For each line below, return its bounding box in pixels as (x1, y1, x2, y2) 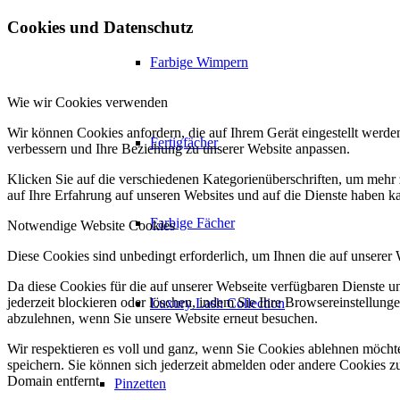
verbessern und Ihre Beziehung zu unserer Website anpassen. (7, 141, 350, 157)
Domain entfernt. (7, 373, 103, 389)
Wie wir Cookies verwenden (7, 95, 168, 111)
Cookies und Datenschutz (7, 17, 193, 37)
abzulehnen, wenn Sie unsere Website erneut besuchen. (7, 311, 318, 327)
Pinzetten (114, 376, 166, 392)
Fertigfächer (150, 135, 218, 151)
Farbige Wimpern (150, 54, 248, 71)
